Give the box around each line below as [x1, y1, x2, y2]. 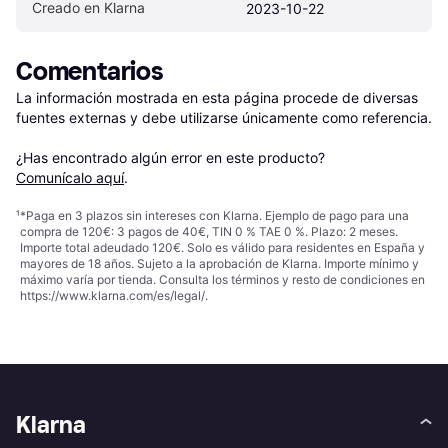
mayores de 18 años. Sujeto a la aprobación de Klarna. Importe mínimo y [20, 255, 419, 271]
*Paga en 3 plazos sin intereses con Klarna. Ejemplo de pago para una [20, 207, 409, 223]
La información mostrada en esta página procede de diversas [16, 88, 418, 106]
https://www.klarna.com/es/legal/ [20, 287, 205, 303]
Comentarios [16, 55, 164, 87]
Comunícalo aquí [16, 168, 124, 186]
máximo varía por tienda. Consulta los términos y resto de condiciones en [20, 271, 425, 287]
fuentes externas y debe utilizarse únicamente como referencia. [16, 108, 432, 126]
